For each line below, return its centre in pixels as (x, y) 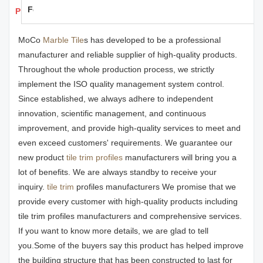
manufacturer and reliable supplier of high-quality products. (128, 55)
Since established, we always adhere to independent (116, 99)
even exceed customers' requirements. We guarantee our (125, 143)
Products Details (48, 11)
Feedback (47, 9)
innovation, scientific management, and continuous (112, 113)
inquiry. (33, 187)
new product (42, 157)
